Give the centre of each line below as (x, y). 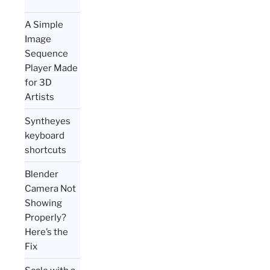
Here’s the (47, 232)
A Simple (44, 24)
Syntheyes (48, 121)
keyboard (45, 135)
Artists (40, 97)
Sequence (47, 53)
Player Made (52, 68)
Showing (44, 203)
